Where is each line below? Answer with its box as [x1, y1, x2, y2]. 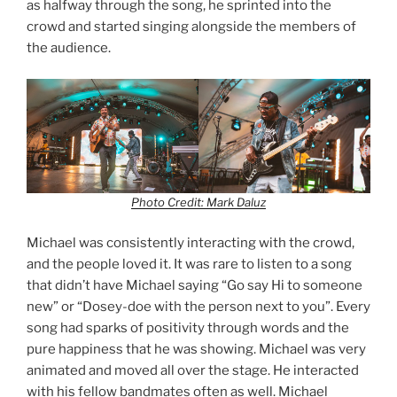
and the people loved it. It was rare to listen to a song [27, 255, 352, 272]
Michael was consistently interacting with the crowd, [27, 234, 354, 251]
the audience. [27, 40, 113, 57]
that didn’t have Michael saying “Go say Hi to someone [27, 276, 362, 293]
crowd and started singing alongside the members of [27, 19, 356, 35]
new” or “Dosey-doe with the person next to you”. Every [27, 298, 370, 315]
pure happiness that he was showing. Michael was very [27, 340, 366, 357]
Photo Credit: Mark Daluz [131, 195, 266, 210]
